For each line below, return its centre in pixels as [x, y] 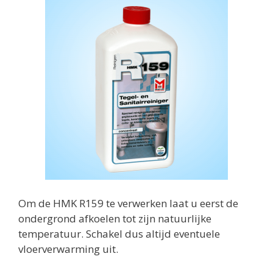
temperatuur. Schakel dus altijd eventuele [119, 233]
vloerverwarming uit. [68, 249]
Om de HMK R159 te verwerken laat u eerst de [128, 203]
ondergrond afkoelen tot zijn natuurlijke [115, 218]
